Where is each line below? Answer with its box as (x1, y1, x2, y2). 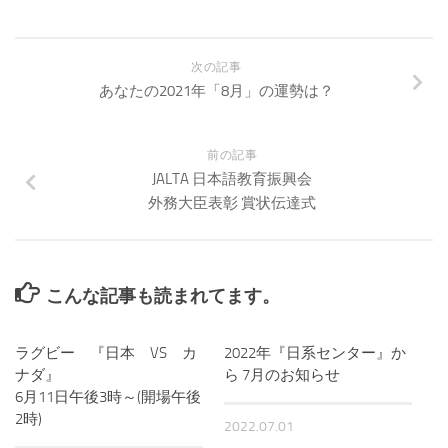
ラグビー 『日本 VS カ (15, 343, 197, 362)
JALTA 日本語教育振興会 (152, 169, 312, 188)
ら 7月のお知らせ (224, 365, 340, 384)
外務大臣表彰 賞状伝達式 (148, 193, 316, 212)
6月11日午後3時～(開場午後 (15, 387, 201, 406)
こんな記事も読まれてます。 (46, 284, 280, 307)
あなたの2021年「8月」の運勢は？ (98, 81, 334, 100)
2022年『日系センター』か (224, 343, 406, 362)
